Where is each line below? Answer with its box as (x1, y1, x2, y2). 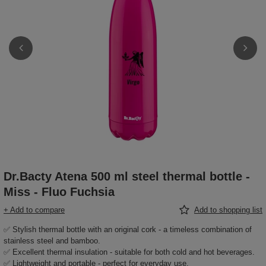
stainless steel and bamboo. (4, 236, 100, 246)
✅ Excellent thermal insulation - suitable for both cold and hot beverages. (4, 248, 255, 257)
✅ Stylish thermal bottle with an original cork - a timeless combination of (4, 225, 252, 235)
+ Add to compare (4, 205, 65, 215)
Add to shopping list (194, 205, 262, 215)
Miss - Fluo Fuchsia (4, 185, 115, 199)
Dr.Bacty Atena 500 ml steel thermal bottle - (4, 170, 250, 183)
